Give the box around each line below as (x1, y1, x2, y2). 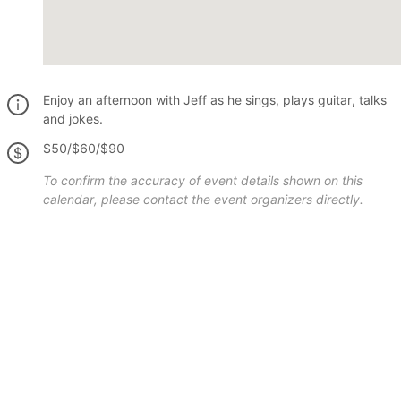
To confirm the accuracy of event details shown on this (43, 173, 363, 188)
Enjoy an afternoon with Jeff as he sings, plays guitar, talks (43, 92, 387, 107)
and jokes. (43, 111, 103, 126)
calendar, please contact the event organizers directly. (43, 192, 363, 207)
